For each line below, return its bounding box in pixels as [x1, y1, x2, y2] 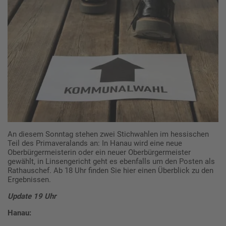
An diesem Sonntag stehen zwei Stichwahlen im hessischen [8, 129, 209, 139]
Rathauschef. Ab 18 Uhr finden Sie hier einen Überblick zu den [8, 165, 213, 175]
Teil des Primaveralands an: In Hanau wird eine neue [8, 138, 182, 148]
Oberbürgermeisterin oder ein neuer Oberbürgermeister [8, 147, 191, 157]
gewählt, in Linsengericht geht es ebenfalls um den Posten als [8, 156, 215, 166]
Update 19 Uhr [8, 191, 56, 201]
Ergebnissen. [8, 175, 51, 184]
